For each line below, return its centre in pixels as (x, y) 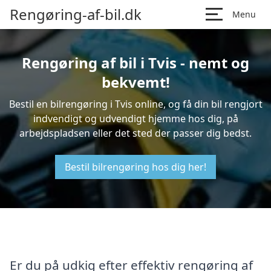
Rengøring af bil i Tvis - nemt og (135, 63)
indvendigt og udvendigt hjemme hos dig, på (135, 119)
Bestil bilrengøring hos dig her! (135, 167)
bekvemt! (135, 82)
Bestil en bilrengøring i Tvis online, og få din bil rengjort (135, 104)
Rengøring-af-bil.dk (76, 14)
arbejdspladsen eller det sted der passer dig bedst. (135, 133)
